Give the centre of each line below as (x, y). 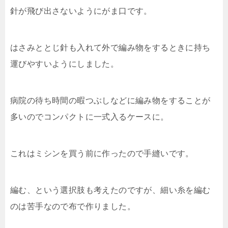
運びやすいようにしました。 (65, 64)
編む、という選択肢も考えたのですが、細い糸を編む (110, 190)
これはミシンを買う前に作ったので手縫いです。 (102, 153)
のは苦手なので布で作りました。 (73, 206)
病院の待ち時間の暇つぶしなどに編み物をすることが (110, 101)
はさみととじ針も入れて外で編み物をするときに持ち (110, 48)
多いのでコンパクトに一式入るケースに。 (90, 117)
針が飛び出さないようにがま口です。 (81, 11)
